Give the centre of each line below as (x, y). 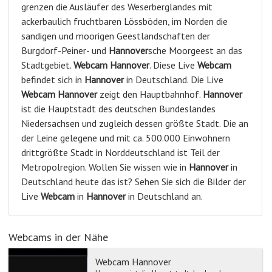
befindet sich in (53, 79)
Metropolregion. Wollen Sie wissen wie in (105, 167)
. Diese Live (173, 65)
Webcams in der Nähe (58, 237)
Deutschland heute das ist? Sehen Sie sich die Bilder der (134, 181)
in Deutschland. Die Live (174, 79)
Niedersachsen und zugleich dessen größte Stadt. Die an (135, 123)
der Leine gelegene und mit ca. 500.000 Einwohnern (126, 138)
